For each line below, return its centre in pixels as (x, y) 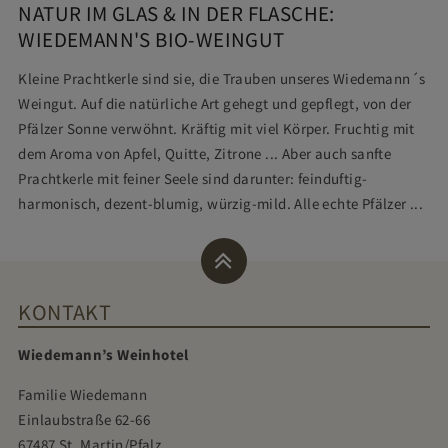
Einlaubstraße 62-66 (84, 419)
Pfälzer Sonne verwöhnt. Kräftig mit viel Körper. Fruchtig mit (216, 129)
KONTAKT (65, 312)
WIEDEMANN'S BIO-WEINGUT (151, 39)
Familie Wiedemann (83, 394)
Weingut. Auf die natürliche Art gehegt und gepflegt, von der (215, 104)
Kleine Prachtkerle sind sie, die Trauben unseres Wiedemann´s (222, 79)
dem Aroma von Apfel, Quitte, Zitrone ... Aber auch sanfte (205, 154)
